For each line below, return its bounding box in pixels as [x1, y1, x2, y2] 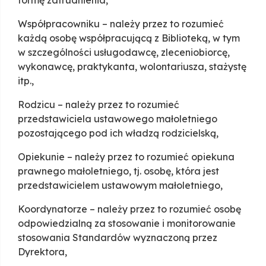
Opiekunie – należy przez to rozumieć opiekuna [18, 151, 235, 163]
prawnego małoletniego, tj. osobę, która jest [18, 165, 219, 178]
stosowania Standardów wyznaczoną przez [18, 232, 217, 244]
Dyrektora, [18, 246, 67, 258]
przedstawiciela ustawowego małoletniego [18, 113, 217, 125]
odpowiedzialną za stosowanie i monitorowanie [18, 217, 236, 230]
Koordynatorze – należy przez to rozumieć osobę [18, 203, 241, 216]
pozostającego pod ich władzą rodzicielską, [18, 127, 218, 140]
